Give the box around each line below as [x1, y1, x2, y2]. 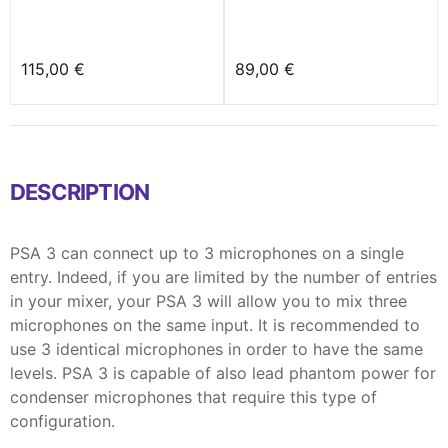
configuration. [10, 410, 115, 431]
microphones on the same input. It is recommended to [10, 314, 420, 335]
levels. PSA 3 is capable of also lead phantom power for [10, 362, 436, 383]
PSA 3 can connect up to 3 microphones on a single [10, 242, 404, 263]
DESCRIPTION [10, 178, 150, 205]
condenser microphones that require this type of [10, 386, 377, 407]
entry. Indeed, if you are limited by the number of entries [10, 266, 437, 287]
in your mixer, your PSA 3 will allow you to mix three [10, 290, 407, 311]
